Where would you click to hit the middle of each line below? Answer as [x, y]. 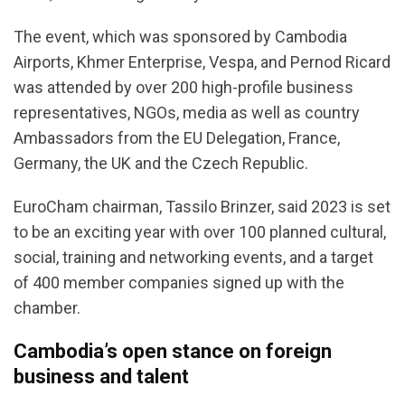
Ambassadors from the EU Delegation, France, [177, 138]
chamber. [47, 308]
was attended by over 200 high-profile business [184, 88]
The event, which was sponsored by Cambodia [180, 37]
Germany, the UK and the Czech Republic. [166, 164]
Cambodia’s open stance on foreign [173, 352]
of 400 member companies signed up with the [179, 283]
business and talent [101, 377]
